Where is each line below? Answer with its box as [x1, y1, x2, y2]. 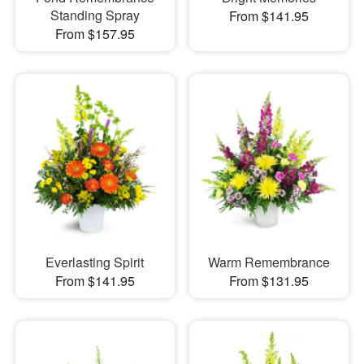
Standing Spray [50, 6, 140, 25]
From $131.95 [228, 271, 309, 290]
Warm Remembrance [207, 252, 330, 271]
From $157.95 [54, 24, 135, 44]
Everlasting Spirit [45, 252, 145, 271]
